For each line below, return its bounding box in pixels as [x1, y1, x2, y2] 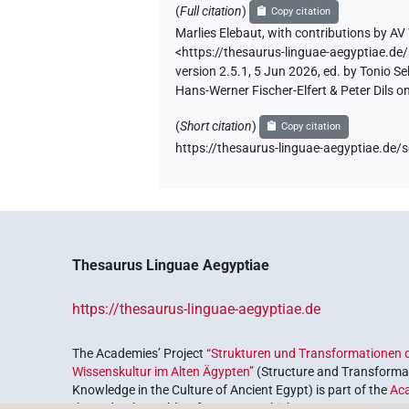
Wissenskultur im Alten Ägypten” [72, 363, 255, 379]
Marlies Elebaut [175, 25, 263, 41]
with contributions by [267, 25, 388, 41]
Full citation [180, 3, 243, 19]
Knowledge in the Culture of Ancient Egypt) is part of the [72, 382, 391, 397]
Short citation [180, 118, 253, 134]
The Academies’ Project [72, 345, 207, 361]
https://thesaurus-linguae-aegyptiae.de [72, 299, 321, 318]
